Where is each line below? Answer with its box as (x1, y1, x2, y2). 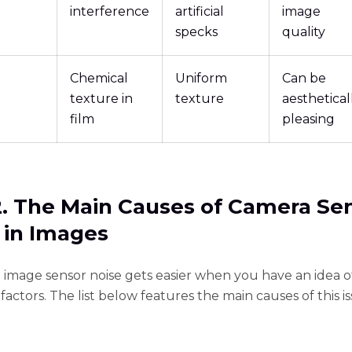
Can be (282, 71, 326, 86)
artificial (175, 4, 224, 20)
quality (282, 24, 325, 40)
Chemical (70, 71, 128, 86)
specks (175, 24, 218, 40)
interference (70, 4, 149, 20)
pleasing (282, 112, 335, 127)
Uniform (175, 71, 227, 86)
